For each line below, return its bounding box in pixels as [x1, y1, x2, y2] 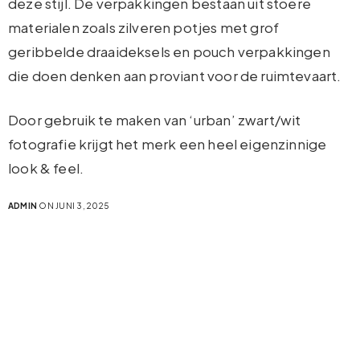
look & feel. [8, 159, 84, 178]
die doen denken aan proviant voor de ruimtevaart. [8, 67, 342, 85]
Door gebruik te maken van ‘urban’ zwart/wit [8, 111, 301, 129]
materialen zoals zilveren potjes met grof [8, 18, 280, 37]
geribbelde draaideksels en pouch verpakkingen [8, 43, 330, 61]
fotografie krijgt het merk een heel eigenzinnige [8, 135, 327, 153]
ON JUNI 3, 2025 [37, 201, 110, 211]
